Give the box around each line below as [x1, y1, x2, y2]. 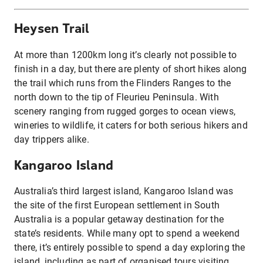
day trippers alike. [14, 133, 89, 145]
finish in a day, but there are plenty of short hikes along [14, 63, 247, 75]
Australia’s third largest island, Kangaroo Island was [14, 186, 234, 197]
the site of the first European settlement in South [14, 200, 220, 211]
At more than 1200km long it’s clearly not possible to [14, 49, 237, 60]
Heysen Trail [14, 21, 90, 37]
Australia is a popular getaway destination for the [14, 214, 224, 225]
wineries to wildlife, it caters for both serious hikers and [14, 119, 248, 131]
